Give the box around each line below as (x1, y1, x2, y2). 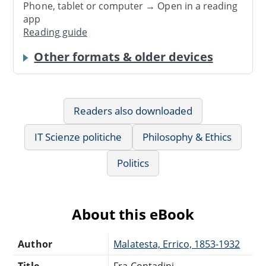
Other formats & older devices (34, 48, 213, 65)
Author (18, 237, 52, 251)
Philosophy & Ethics (142, 129, 232, 144)
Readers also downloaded (73, 103, 193, 118)
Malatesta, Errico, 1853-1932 (113, 237, 240, 251)
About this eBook (72, 204, 194, 224)
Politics (116, 156, 150, 170)
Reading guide (23, 25, 87, 39)
